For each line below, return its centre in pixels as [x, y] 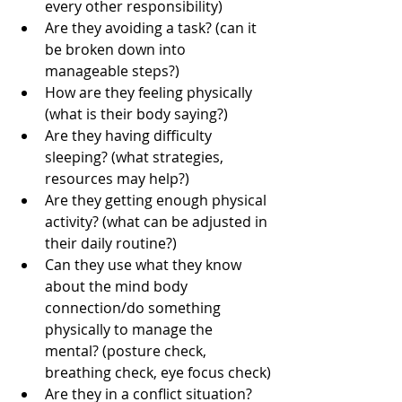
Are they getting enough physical [157, 200]
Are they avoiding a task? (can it [153, 27]
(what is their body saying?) [136, 114]
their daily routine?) [111, 243]
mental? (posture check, [127, 350]
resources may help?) [117, 178]
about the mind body [118, 286]
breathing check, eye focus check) [158, 372]
